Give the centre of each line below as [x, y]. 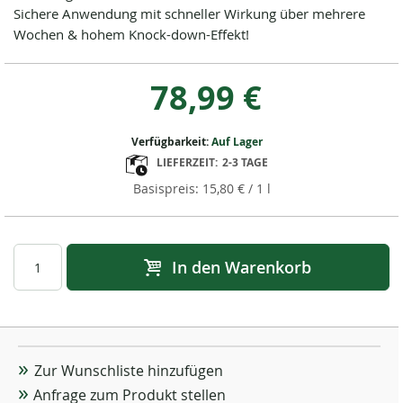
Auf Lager [237, 142]
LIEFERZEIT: [187, 162]
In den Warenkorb [242, 268]
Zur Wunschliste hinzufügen [128, 371]
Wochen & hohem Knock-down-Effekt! [131, 34]
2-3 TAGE [245, 162]
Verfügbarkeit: [171, 142]
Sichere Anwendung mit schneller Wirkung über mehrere [189, 13]
